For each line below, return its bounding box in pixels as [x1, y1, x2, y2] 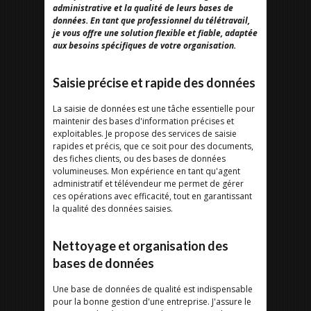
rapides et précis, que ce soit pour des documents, [53, 140, 253, 152]
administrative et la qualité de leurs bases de [53, 2, 233, 14]
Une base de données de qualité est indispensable [53, 283, 253, 295]
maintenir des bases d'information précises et [53, 115, 234, 127]
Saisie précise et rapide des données [53, 75, 255, 90]
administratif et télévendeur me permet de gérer [53, 178, 244, 190]
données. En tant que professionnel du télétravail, [53, 15, 250, 26]
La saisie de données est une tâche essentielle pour [53, 103, 255, 115]
